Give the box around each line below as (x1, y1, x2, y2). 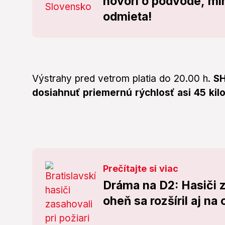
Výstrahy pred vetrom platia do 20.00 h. (32, 73, 213, 85)
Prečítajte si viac (103, 163, 179, 174)
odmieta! (103, 10, 152, 24)
